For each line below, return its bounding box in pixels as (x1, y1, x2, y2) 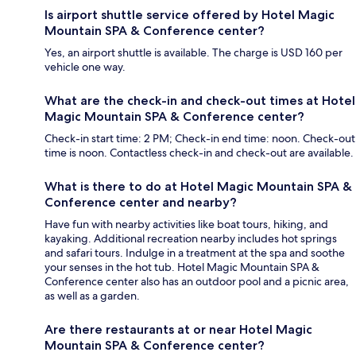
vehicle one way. (44, 60, 126, 75)
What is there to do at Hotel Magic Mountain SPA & (44, 179, 352, 195)
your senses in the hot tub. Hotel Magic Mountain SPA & (44, 260, 319, 275)
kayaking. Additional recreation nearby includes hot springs (44, 231, 337, 246)
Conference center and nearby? (44, 195, 237, 211)
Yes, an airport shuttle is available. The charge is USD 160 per (44, 45, 342, 60)
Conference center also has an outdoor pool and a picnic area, (44, 274, 349, 289)
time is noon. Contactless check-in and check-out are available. (44, 145, 354, 161)
